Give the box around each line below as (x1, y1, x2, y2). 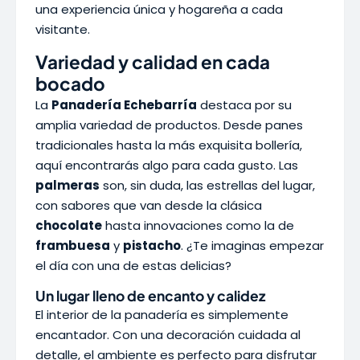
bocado (35, 72, 105, 95)
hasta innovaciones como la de (102, 217, 294, 234)
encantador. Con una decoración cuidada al (35, 326, 301, 343)
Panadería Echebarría (51, 96, 197, 113)
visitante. (35, 21, 90, 38)
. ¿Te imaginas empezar (181, 237, 324, 254)
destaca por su (197, 96, 292, 113)
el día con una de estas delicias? (35, 257, 231, 274)
